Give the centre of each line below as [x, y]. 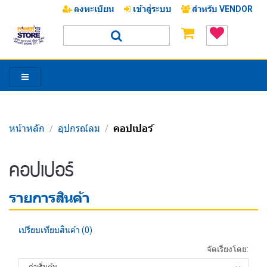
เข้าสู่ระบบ [151, 9]
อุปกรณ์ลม [79, 128]
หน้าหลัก [27, 128]
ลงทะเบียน [93, 9]
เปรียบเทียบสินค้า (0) [55, 230]
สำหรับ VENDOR [221, 9]
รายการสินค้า [49, 198]
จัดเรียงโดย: [228, 249]
